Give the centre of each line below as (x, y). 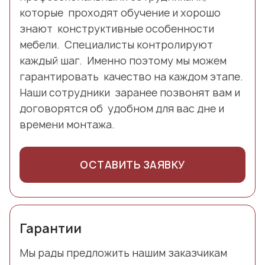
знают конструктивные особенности (117, 28)
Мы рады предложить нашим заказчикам (123, 253)
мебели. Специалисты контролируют (116, 44)
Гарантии (51, 228)
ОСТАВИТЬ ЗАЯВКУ (132, 164)
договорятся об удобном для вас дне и (122, 108)
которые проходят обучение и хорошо (120, 12)
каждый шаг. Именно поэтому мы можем (123, 60)
